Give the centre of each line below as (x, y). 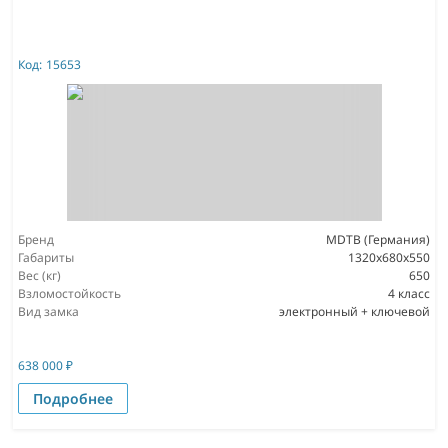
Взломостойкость (69, 293)
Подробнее (73, 398)
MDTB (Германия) (378, 239)
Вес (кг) (39, 275)
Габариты (46, 257)
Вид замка (48, 311)
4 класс (409, 293)
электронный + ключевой (354, 311)
